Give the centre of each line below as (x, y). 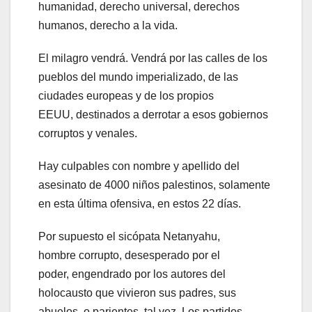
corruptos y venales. (88, 133)
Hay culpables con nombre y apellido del (139, 166)
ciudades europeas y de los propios (126, 95)
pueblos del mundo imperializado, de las (138, 77)
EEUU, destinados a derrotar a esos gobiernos (153, 114)
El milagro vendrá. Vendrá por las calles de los (153, 58)
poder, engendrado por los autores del (132, 274)
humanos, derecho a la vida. (108, 25)
